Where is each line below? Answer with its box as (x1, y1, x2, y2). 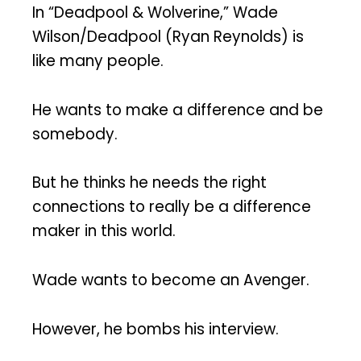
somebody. (32, 122, 118, 145)
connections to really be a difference (32, 196, 311, 218)
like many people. (32, 49, 164, 72)
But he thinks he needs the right (32, 172, 267, 194)
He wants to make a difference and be (32, 98, 323, 121)
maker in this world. (32, 220, 176, 243)
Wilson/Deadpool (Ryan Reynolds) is (32, 25, 304, 48)
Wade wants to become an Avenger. (32, 269, 309, 292)
